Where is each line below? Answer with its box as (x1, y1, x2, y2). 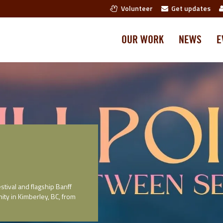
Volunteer (118, 3, 153, 13)
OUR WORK (121, 34, 164, 45)
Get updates (168, 3, 211, 13)
